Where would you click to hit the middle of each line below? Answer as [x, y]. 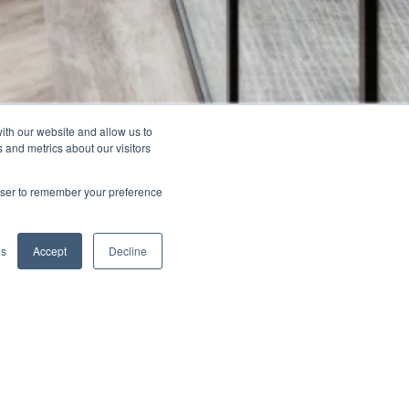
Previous [334, 245]
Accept [50, 251]
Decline [128, 251]
